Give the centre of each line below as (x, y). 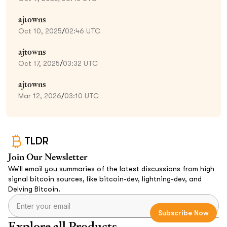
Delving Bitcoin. (34, 189)
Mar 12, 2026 (40, 96)
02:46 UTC (83, 31)
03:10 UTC (82, 96)
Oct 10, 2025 (40, 31)
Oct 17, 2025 (39, 63)
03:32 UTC (80, 63)
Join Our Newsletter (48, 157)
